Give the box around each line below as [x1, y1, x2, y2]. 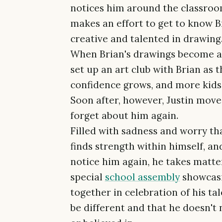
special [70, 170, 105, 183]
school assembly [105, 170, 180, 183]
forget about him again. [70, 109, 178, 121]
